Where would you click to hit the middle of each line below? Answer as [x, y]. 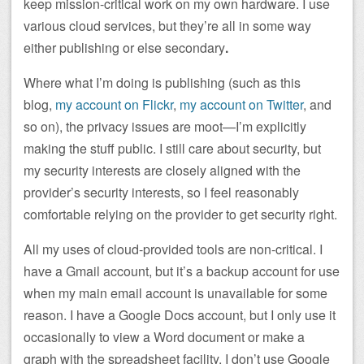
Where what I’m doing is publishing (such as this [162, 82]
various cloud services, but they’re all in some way [167, 25]
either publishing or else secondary [124, 47]
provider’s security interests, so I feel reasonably [161, 192]
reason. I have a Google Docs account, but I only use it [180, 314]
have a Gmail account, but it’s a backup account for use [182, 271]
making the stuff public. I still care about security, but [172, 148]
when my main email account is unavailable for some [175, 292]
